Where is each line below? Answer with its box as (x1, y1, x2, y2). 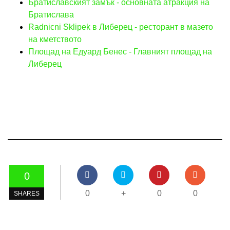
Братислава (28, 10, 74, 19)
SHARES (14, 189, 40, 197)
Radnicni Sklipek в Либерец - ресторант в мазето (28, 22, 213, 31)
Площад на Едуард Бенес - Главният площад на (28, 47, 212, 56)
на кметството (28, 34, 82, 44)
